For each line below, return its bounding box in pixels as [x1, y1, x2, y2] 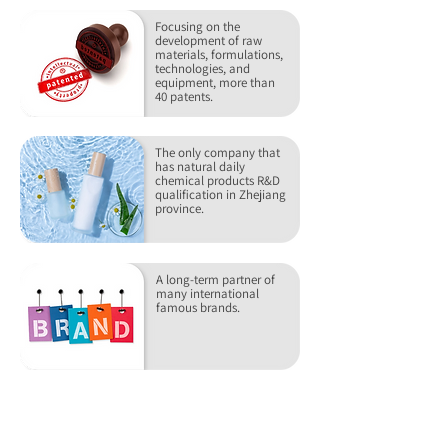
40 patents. [155, 88, 213, 105]
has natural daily [155, 158, 245, 175]
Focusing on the [155, 18, 240, 35]
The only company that [155, 144, 280, 161]
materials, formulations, [155, 46, 283, 63]
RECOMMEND [105, 402, 213, 428]
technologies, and [155, 60, 250, 77]
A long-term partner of [156, 271, 275, 288]
